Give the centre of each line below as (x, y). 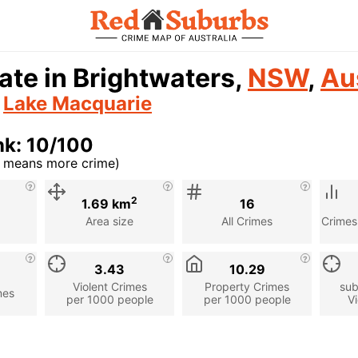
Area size (109, 221)
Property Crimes (247, 286)
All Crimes (247, 221)
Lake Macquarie (78, 103)
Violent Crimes (109, 286)
